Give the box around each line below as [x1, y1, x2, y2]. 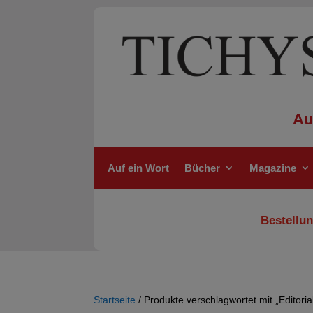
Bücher [184, 160, 221, 175]
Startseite [94, 293, 136, 307]
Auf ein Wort [108, 160, 170, 175]
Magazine [249, 160, 297, 175]
